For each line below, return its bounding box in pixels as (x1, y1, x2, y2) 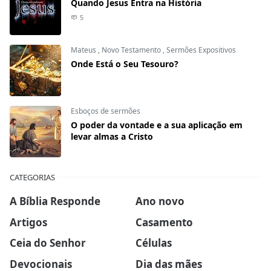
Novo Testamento (102, 44, 163, 55)
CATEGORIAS (10, 171, 55, 183)
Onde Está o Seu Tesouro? (71, 57, 178, 70)
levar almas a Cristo (71, 130, 153, 142)
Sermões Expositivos (166, 44, 236, 55)
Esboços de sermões (71, 105, 140, 116)
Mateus (71, 44, 98, 55)
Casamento (135, 215, 193, 229)
